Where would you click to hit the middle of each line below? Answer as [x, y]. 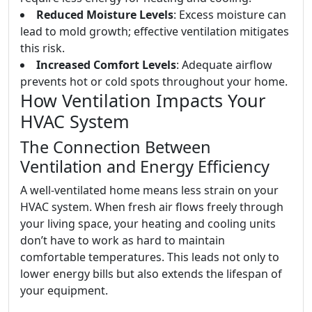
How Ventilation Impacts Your [143, 100]
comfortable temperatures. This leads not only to [150, 257]
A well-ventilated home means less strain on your [149, 190]
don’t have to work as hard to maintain [123, 240]
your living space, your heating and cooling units [148, 224]
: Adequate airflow [224, 65]
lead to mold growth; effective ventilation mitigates [155, 31]
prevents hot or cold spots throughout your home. [154, 81]
